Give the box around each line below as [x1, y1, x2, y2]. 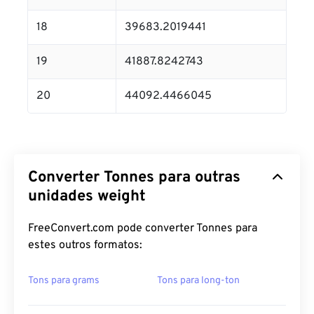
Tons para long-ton [157, 275, 240, 287]
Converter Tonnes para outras [28, 168, 240, 187]
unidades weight [28, 187, 146, 206]
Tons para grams [28, 275, 100, 287]
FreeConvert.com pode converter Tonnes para [28, 221, 257, 235]
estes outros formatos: [28, 238, 142, 252]
